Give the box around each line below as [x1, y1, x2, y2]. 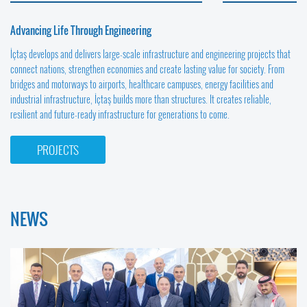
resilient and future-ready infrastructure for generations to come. [10, 107, 230, 122]
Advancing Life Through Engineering [10, 23, 151, 38]
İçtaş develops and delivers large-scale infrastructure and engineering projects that [10, 47, 291, 62]
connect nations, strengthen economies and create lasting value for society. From [10, 62, 284, 77]
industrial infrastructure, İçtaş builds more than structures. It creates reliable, [10, 92, 271, 107]
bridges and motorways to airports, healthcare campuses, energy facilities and [10, 77, 273, 92]
